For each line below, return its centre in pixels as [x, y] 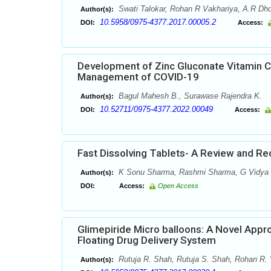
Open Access [178, 186]
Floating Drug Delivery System [147, 240]
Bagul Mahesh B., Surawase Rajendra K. [189, 96]
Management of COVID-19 [138, 77]
